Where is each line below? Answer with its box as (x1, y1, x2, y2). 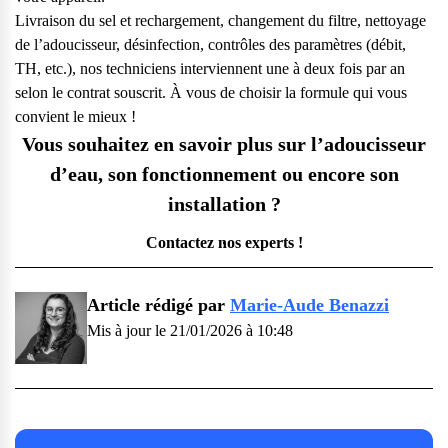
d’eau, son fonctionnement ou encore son (49, 163, 399, 186)
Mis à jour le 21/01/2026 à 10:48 (87, 322, 293, 340)
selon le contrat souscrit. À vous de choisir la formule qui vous (15, 84, 407, 102)
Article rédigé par (87, 295, 230, 316)
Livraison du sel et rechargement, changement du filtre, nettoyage (15, 12, 426, 30)
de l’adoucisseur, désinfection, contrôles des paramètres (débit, (15, 36, 406, 54)
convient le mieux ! (15, 108, 136, 126)
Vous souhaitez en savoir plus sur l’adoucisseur (22, 133, 426, 156)
